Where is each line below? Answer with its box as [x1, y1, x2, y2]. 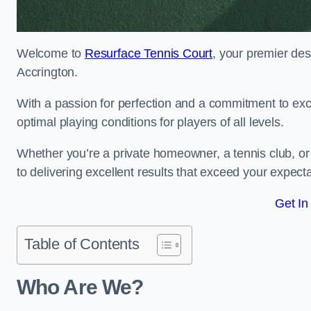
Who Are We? [17, 276, 144, 299]
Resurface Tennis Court [85, 47, 213, 60]
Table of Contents [24, 235, 140, 253]
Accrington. [17, 65, 81, 79]
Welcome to [17, 47, 85, 60]
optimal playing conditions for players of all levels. [17, 115, 287, 129]
